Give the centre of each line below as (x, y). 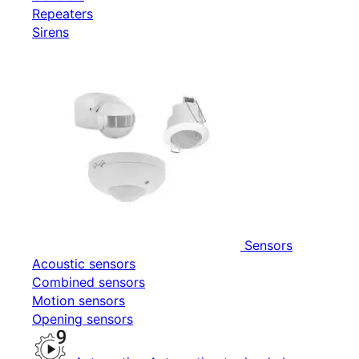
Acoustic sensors (84, 264)
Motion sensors (79, 301)
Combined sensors (89, 282)
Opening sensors (83, 319)
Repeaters (63, 14)
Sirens (50, 32)
